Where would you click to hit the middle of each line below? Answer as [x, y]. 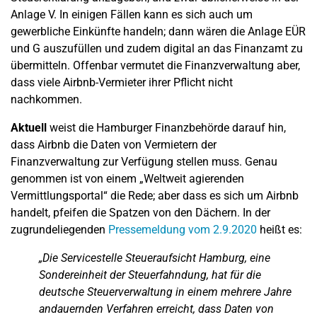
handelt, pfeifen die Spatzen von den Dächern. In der [140, 213]
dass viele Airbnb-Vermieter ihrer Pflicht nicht [122, 82]
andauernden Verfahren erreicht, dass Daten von [156, 309]
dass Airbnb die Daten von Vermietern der [114, 145]
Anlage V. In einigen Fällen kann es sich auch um [132, 15]
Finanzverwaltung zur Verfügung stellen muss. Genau [144, 162]
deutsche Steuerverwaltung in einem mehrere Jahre [165, 292]
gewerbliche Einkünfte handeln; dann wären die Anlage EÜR [158, 31]
